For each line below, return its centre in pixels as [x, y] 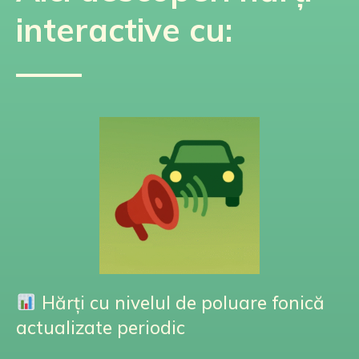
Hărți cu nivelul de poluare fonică [180, 303]
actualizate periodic [101, 327]
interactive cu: [124, 30]
